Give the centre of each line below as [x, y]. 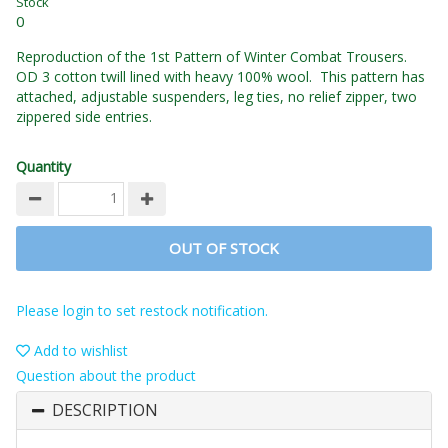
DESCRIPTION [105, 410]
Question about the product [106, 376]
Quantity [43, 167]
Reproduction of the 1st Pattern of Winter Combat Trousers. [213, 57]
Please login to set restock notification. [142, 311]
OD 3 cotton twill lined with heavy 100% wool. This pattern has [220, 77]
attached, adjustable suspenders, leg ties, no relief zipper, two [216, 97]
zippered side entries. [84, 117]
